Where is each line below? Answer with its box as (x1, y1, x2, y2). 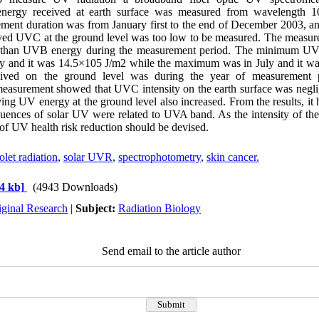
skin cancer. (206, 151, 259, 163)
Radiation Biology (118, 202, 201, 214)
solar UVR (63, 151, 113, 163)
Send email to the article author (102, 245, 241, 257)
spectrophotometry (118, 151, 201, 163)
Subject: (75, 202, 118, 214)
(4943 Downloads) (33, 181, 117, 193)
